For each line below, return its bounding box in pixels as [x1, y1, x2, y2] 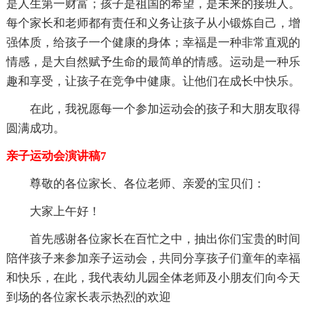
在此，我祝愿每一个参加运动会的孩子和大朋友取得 [29, 102, 300, 116]
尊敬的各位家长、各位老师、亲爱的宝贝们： [29, 176, 265, 190]
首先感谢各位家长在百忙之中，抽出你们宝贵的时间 [29, 232, 300, 246]
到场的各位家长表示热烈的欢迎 [6, 290, 171, 304]
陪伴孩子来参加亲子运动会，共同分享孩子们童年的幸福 [6, 251, 300, 265]
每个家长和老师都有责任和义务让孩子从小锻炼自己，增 [6, 16, 300, 30]
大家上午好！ [29, 204, 100, 218]
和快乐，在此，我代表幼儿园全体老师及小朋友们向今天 [6, 271, 300, 284]
